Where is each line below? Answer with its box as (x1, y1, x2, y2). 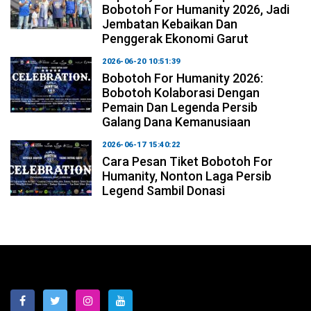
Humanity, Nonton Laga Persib (102, 168, 272, 183)
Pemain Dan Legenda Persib (102, 99, 258, 115)
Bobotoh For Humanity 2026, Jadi (102, 1, 290, 17)
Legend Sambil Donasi (102, 183, 226, 198)
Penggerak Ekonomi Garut (102, 31, 249, 46)
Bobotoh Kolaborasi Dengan (102, 85, 260, 100)
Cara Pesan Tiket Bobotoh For (102, 153, 274, 169)
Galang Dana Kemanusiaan (102, 114, 251, 129)
